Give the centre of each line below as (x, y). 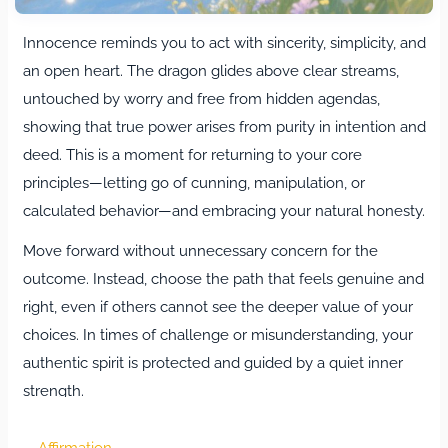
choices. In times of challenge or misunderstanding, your (217, 334)
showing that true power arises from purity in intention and (224, 127)
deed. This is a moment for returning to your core (192, 155)
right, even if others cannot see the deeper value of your (217, 306)
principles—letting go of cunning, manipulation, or (193, 183)
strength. (53, 390)
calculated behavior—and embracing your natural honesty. (223, 211)
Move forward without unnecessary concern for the (200, 250)
